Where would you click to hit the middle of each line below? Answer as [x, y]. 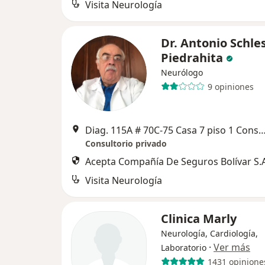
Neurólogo [182, 72]
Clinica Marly [199, 219]
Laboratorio [184, 248]
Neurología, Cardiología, [209, 233]
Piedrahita [192, 58]
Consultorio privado [126, 143]
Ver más [232, 247]
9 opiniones [230, 86]
